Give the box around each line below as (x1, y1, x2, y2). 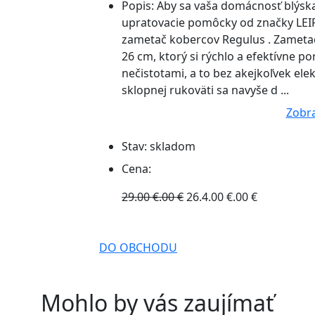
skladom (150, 139, 195, 154)
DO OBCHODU (99, 240, 177, 255)
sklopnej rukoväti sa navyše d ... (122, 82, 289, 98)
